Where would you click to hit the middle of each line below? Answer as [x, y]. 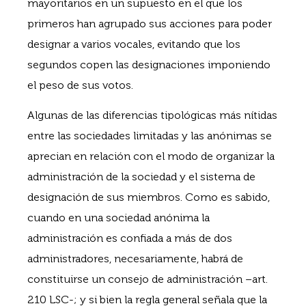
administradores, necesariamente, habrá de [135, 259]
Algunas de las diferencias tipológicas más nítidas [152, 115]
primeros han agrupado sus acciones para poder [150, 24]
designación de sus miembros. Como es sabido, [149, 197]
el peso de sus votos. [80, 85]
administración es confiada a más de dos [130, 238]
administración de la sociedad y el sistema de [141, 177]
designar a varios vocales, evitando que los [134, 44]
